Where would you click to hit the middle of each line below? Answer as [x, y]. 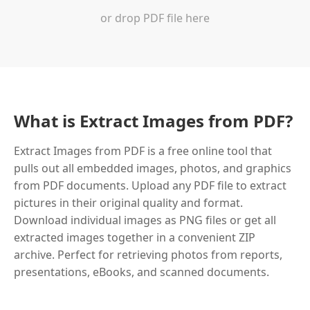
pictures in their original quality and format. [128, 203]
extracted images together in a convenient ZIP [135, 237]
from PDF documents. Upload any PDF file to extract [150, 185]
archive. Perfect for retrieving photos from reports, [148, 255]
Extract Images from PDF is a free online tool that [143, 151]
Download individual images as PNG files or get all [145, 220]
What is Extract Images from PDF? [153, 121]
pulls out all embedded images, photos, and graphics [153, 168]
